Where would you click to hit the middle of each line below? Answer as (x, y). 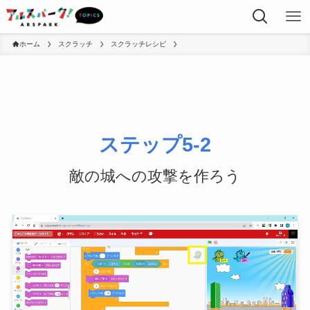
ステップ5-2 (155, 144)
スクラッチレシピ (138, 44)
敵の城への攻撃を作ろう (155, 176)
